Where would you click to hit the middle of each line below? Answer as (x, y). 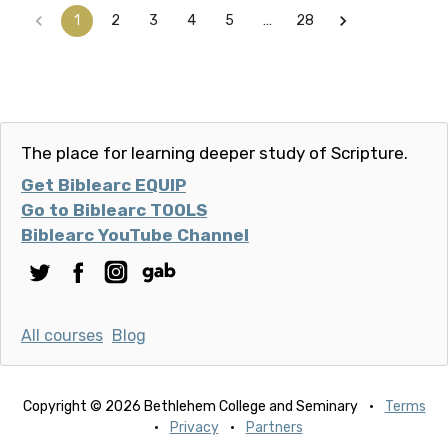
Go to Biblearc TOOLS (114, 210)
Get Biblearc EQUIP (103, 185)
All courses (62, 336)
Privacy (194, 428)
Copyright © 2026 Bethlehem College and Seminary (190, 407)
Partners (274, 428)
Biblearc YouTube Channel (135, 235)
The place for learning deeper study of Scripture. (214, 153)
